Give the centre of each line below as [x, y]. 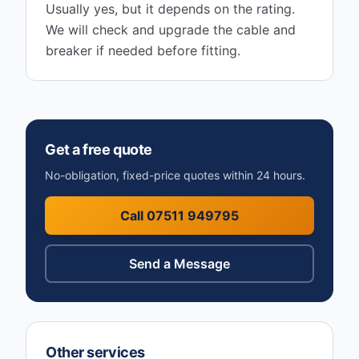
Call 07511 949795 [179, 216]
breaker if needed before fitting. [143, 50]
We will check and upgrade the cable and [171, 30]
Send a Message [179, 264]
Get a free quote [99, 149]
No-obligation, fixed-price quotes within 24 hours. [175, 175]
